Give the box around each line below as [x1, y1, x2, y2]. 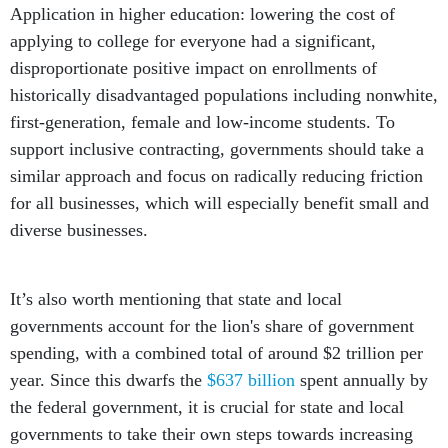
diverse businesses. [10, 220, 153, 241]
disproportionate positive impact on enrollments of [10, 58, 377, 79]
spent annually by [295, 370, 428, 391]
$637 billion [207, 370, 295, 391]
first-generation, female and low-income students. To [10, 112, 395, 133]
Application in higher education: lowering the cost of [10, 4, 395, 25]
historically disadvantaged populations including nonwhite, [10, 85, 438, 106]
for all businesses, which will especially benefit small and [10, 193, 429, 214]
